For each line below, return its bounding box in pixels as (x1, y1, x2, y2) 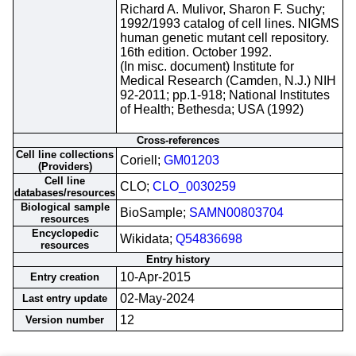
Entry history (146, 253, 210, 265)
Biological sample (20, 201, 110, 213)
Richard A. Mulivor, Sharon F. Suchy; (120, 2, 325, 16)
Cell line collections (16, 149, 114, 161)
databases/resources (14, 187, 115, 199)
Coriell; (120, 153, 164, 167)
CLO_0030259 (153, 180, 236, 193)
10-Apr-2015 (120, 270, 191, 284)
